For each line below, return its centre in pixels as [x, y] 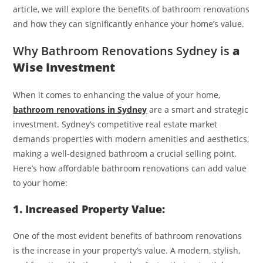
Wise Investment [64, 67]
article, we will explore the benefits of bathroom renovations [131, 9]
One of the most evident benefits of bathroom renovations [128, 235]
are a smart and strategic [198, 109]
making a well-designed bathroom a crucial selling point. [125, 153]
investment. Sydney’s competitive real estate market [115, 124]
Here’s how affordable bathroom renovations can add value [130, 168]
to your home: [41, 183]
